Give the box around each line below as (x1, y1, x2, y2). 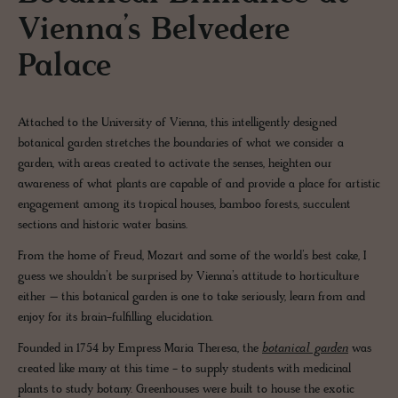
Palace (18, 49, 111, 88)
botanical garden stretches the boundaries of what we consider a (18, 136, 344, 152)
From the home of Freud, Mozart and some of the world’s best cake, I (18, 249, 366, 265)
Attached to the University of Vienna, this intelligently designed (18, 115, 337, 131)
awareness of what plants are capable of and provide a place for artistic (18, 177, 380, 193)
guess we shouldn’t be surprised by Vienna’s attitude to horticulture (18, 269, 359, 285)
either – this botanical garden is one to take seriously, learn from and (18, 290, 365, 306)
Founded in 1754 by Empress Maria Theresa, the (18, 341, 262, 357)
